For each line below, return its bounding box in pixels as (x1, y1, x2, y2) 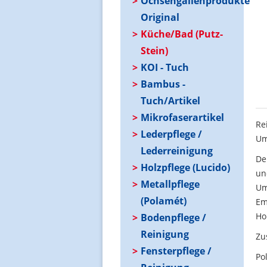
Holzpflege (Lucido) (141, 160, 230, 174)
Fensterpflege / (141, 244, 212, 257)
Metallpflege (141, 177, 200, 191)
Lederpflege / (141, 127, 202, 141)
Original (141, 10, 179, 24)
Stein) (141, 44, 168, 57)
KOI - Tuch (141, 60, 189, 74)
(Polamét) (141, 194, 187, 207)
